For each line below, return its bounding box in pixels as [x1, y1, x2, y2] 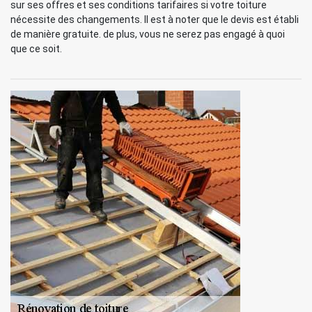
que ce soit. [10, 43, 62, 54]
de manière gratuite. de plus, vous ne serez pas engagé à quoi [10, 29, 285, 40]
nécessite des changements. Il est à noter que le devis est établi [10, 14, 299, 25]
